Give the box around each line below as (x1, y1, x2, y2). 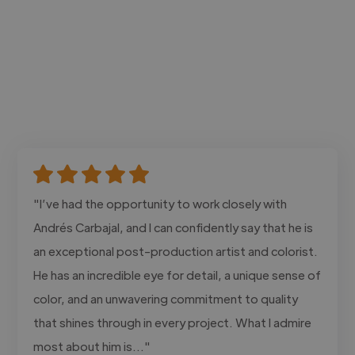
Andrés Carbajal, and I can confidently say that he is (33, 219, 314, 235)
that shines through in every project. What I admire (33, 314, 312, 330)
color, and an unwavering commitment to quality (33, 290, 299, 306)
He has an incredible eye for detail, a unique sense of (33, 266, 322, 282)
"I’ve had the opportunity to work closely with (33, 195, 288, 211)
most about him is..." (33, 338, 151, 353)
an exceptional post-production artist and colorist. (33, 242, 319, 258)
